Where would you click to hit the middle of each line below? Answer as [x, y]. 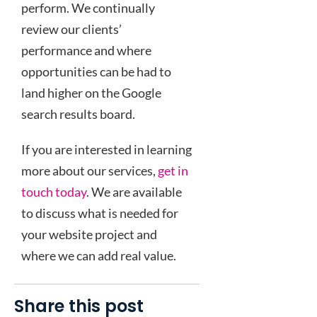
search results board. [78, 114]
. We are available [134, 192]
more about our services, [90, 171]
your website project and [89, 234]
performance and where [86, 50]
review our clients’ [71, 29]
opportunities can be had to [96, 71]
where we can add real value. [99, 255]
